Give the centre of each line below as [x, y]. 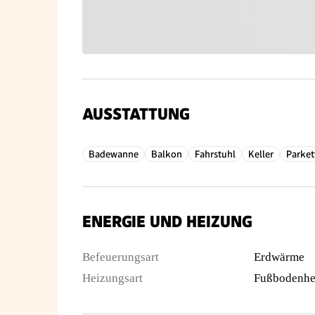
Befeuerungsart [121, 257]
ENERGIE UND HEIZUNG [167, 222]
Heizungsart [112, 278]
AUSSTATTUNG [136, 114]
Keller [261, 154]
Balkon [167, 154]
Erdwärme [279, 257]
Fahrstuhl [215, 154]
